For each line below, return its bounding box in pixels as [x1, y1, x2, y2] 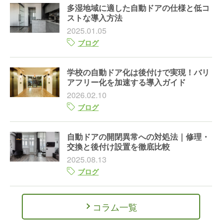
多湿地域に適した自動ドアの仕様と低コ [67, 1, 210, 13]
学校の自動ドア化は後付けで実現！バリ [67, 66, 210, 78]
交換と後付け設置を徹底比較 [67, 140, 170, 152]
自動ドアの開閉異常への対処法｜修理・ [67, 130, 210, 142]
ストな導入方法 [67, 11, 122, 23]
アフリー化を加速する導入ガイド [67, 76, 186, 88]
